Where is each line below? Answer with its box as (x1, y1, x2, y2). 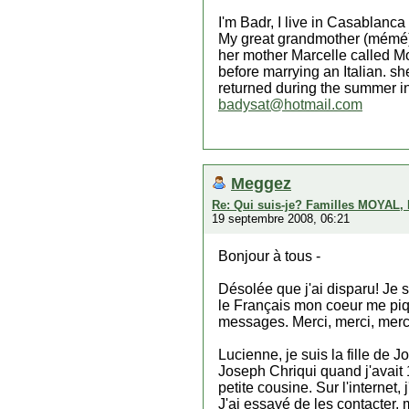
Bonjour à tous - (218, 248, 320, 264)
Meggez (231, 173, 291, 193)
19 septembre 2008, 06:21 (212, 212, 350, 225)
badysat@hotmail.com (218, 97, 362, 112)
